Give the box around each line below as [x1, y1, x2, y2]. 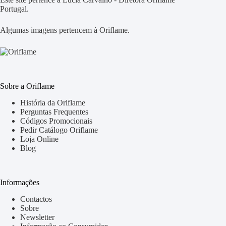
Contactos [20, 194, 52, 203]
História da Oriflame [20, 98, 85, 107]
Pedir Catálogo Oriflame [20, 125, 98, 134]
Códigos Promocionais [20, 116, 92, 125]
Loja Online [20, 134, 59, 143]
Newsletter [20, 212, 54, 221]
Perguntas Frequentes [20, 107, 88, 116]
